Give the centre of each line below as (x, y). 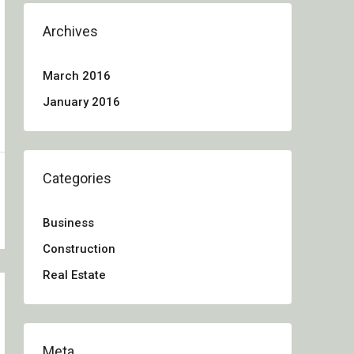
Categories (77, 178)
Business (68, 223)
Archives (70, 31)
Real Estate (74, 275)
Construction (79, 249)
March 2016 (77, 76)
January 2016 (81, 102)
